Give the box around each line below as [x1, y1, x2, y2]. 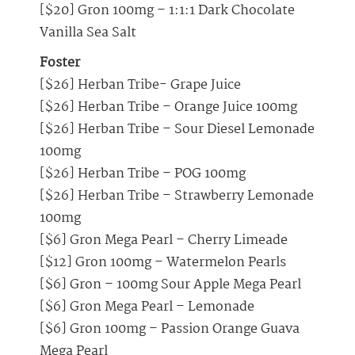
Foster [40, 52, 80, 74]
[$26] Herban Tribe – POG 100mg [40, 163, 246, 185]
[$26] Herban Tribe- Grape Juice [40, 74, 241, 97]
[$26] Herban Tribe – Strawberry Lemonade [40, 185, 314, 208]
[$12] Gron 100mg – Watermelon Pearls [40, 252, 286, 274]
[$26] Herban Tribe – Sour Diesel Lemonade [40, 119, 315, 141]
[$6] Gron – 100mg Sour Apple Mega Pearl [40, 274, 301, 296]
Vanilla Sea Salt [40, 22, 136, 44]
